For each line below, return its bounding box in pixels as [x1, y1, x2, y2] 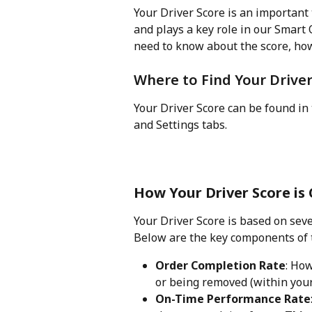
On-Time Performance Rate [155, 291, 311, 307]
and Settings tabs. [134, 117, 230, 133]
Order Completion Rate [155, 258, 286, 274]
